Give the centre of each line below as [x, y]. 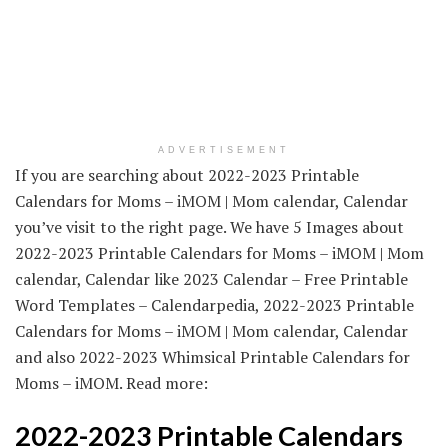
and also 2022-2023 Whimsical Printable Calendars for [212, 356]
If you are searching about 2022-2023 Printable [187, 174]
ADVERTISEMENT [224, 149]
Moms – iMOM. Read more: [111, 382]
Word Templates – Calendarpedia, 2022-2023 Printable [214, 304]
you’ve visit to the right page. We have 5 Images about [209, 226]
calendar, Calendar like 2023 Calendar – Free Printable [211, 278]
